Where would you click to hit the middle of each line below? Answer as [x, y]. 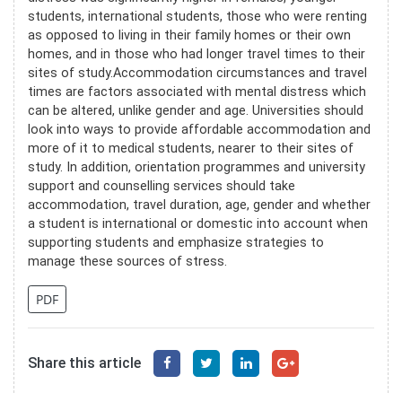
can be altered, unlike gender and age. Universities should [196, 110]
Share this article [84, 363]
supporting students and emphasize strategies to [176, 242]
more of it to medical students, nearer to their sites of [191, 148]
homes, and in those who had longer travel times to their [197, 54]
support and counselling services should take [162, 186]
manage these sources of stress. [127, 261]
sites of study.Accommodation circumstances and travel [197, 73]
